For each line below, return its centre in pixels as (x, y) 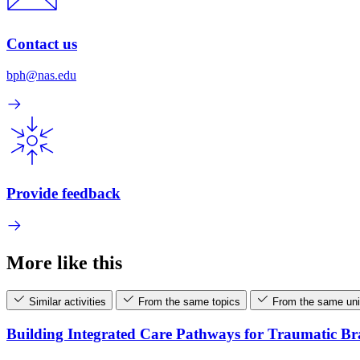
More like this (64, 263)
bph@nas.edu (41, 75)
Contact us (42, 44)
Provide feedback (63, 193)
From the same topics (189, 302)
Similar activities (67, 302)
